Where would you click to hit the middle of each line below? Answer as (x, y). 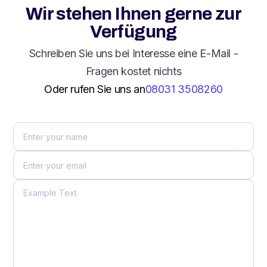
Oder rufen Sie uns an (95, 89)
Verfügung (133, 32)
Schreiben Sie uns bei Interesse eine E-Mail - (133, 54)
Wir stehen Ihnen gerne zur (133, 14)
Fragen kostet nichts (133, 72)
